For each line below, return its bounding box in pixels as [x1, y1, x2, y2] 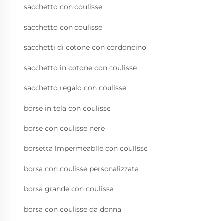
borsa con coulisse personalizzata [24, 164, 139, 173]
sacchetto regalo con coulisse [24, 83, 126, 92]
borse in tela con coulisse [24, 103, 110, 112]
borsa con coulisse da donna [24, 204, 121, 214]
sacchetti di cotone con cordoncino [24, 42, 146, 52]
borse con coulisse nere [24, 123, 105, 133]
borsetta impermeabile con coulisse [24, 144, 147, 153]
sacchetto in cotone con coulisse [24, 63, 137, 72]
